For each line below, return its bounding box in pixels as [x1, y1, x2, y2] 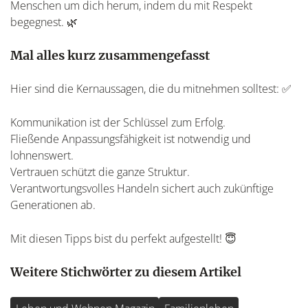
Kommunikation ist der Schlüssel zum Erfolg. [10, 114, 225, 130]
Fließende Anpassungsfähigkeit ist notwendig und [10, 131, 251, 146]
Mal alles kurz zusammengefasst [10, 47, 210, 63]
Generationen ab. [10, 197, 96, 212]
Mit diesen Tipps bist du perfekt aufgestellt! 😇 [10, 230, 236, 246]
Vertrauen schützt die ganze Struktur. [10, 164, 190, 179]
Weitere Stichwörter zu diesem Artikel [10, 263, 241, 280]
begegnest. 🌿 [10, 14, 78, 30]
